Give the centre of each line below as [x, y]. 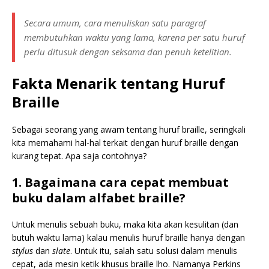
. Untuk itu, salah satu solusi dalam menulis [154, 251]
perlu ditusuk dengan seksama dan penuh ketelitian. [128, 52]
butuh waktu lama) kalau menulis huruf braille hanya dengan [128, 237]
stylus [24, 251]
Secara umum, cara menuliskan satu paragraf [115, 23]
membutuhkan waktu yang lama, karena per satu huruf [134, 37]
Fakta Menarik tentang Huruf [119, 83]
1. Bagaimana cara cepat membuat [120, 182]
